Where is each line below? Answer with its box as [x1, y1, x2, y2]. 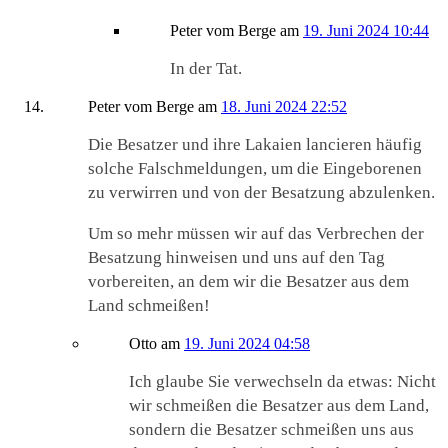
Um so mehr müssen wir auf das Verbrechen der [88, 224, 424, 244]
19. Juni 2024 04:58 [184, 335, 310, 353]
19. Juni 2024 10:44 [303, 22, 429, 40]
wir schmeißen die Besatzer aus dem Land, [129, 396, 429, 416]
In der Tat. [170, 59, 242, 79]
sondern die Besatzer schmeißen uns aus [129, 420, 414, 440]
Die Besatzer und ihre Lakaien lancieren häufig [88, 135, 422, 155]
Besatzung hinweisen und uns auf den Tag [88, 248, 385, 268]
